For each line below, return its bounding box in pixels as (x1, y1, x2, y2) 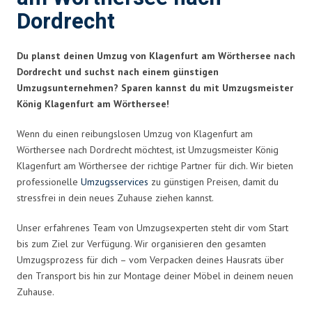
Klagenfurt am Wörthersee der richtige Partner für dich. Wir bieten (17, 159, 293, 172)
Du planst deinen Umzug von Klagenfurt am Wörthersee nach (17, 49, 295, 62)
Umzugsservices (81, 175, 148, 188)
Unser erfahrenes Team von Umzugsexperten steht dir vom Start (17, 221, 288, 234)
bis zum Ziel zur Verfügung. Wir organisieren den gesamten (17, 237, 266, 250)
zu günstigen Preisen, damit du (148, 175, 279, 188)
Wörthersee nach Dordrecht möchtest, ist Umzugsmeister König (17, 143, 279, 156)
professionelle (17, 175, 81, 188)
